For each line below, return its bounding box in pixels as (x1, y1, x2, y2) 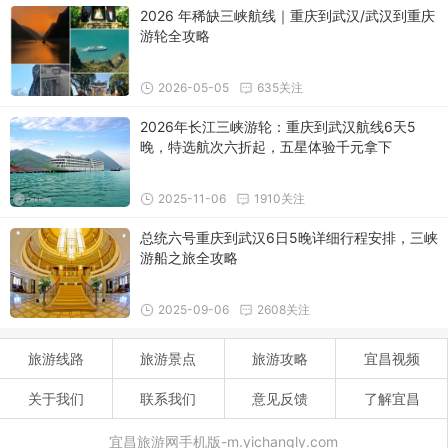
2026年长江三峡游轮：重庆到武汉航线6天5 (140, 117, 416, 135)
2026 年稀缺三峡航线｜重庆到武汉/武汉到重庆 (140, 6, 435, 24)
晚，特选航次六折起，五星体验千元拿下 (140, 137, 392, 155)
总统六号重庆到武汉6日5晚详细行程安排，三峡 (140, 228, 438, 246)
